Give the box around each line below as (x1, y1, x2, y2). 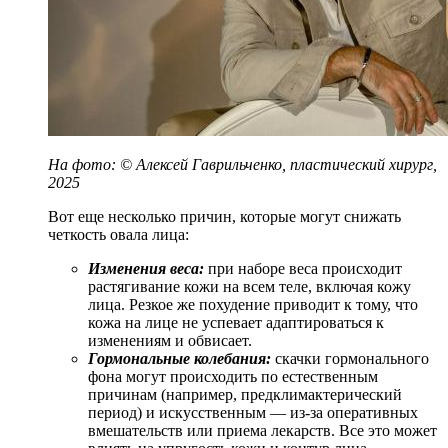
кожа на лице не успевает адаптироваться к (88, 313, 384, 331)
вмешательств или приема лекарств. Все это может (88, 421, 437, 439)
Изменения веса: (88, 259, 208, 277)
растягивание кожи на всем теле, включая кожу (88, 277, 411, 295)
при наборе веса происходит (208, 259, 402, 277)
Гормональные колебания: (88, 349, 271, 367)
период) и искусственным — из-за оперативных (88, 403, 418, 421)
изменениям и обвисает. (88, 331, 252, 349)
